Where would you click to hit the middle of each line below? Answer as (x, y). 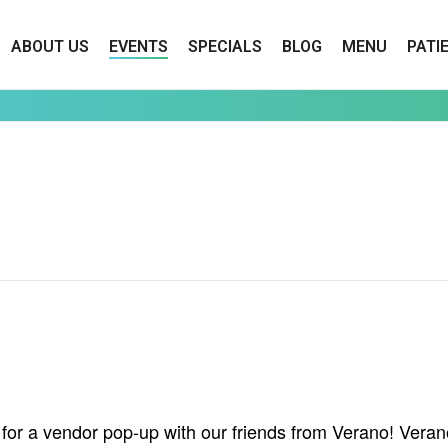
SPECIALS (225, 46)
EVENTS (138, 46)
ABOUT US (50, 46)
